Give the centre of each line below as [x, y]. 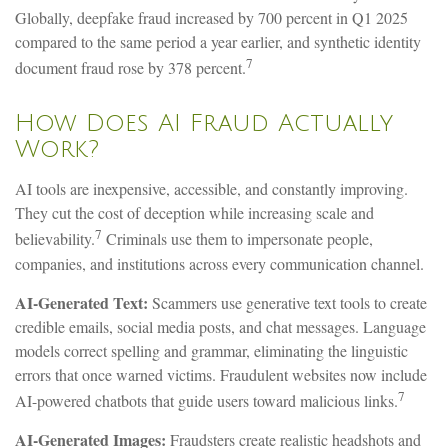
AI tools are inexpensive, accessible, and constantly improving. [211, 189]
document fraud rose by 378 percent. [130, 68]
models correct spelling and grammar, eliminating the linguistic [211, 350]
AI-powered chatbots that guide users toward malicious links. [206, 400]
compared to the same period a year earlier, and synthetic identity [218, 41]
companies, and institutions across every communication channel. [219, 263]
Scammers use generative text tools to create [287, 302]
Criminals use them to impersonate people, [237, 239]
